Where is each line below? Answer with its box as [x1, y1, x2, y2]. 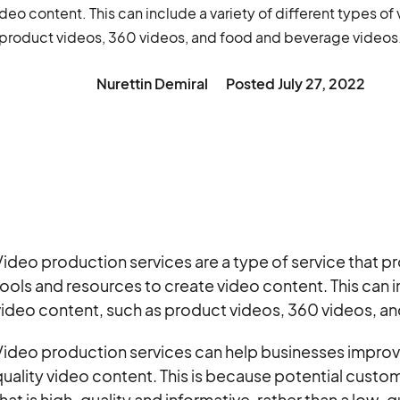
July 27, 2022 [277, 74, 365, 93]
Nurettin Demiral [96, 74, 208, 93]
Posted [225, 74, 278, 93]
